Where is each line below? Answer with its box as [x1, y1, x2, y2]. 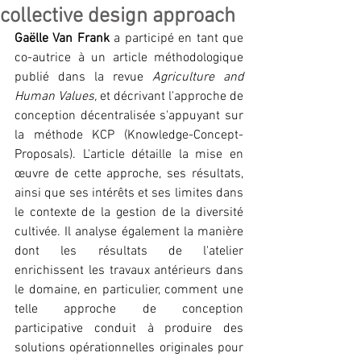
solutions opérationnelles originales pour [15, 340, 243, 356]
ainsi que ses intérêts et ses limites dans [15, 185, 243, 201]
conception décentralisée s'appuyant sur [15, 108, 243, 124]
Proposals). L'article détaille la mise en [15, 147, 243, 163]
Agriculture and [152, 69, 243, 85]
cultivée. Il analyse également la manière [15, 224, 243, 240]
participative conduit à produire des [15, 321, 243, 337]
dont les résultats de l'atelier [15, 243, 243, 259]
